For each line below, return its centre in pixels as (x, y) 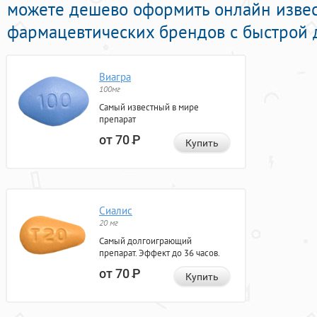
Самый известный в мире (149, 108)
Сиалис (116, 211)
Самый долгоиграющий (145, 241)
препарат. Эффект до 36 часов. (160, 253)
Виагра (115, 77)
